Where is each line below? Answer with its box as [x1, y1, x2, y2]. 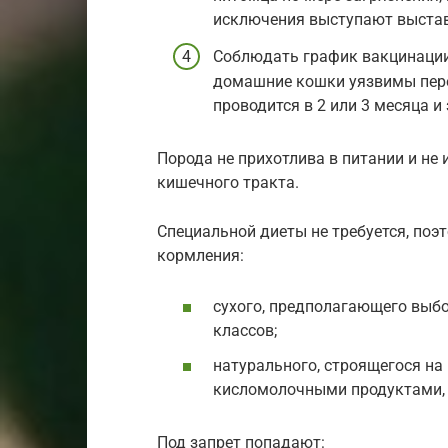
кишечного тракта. [157, 172, 299, 192]
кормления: [157, 245, 244, 265]
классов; [213, 320, 277, 340]
